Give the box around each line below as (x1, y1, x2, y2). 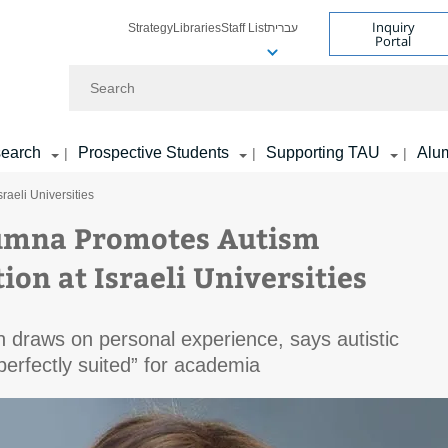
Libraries (173, 20, 221, 35)
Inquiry (371, 18, 415, 36)
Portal (375, 32, 412, 50)
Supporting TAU (266, 144, 380, 161)
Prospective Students (78, 144, 229, 161)
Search (69, 65, 116, 81)
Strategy (128, 20, 173, 35)
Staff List (221, 20, 267, 35)
